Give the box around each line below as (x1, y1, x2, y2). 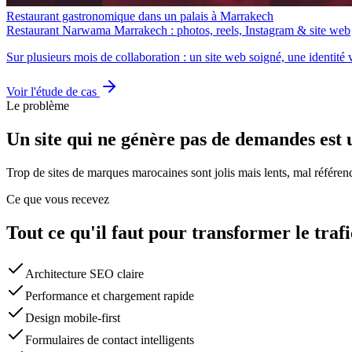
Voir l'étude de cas (6, 85, 100, 99)
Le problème (6, 99, 69, 113)
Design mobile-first (25, 311, 120, 325)
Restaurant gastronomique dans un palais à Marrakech (6, 9, 273, 24)
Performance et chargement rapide (25, 289, 194, 303)
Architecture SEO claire (25, 267, 144, 281)
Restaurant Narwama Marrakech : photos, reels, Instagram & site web (6, 24, 350, 38)
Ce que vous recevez (6, 192, 109, 207)
